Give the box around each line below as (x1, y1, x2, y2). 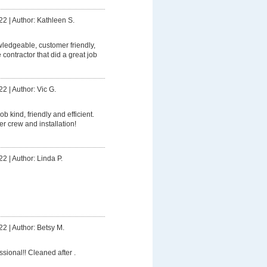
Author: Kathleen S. (11, 15, 74, 24)
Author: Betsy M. (11, 223, 64, 232)
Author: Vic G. (11, 85, 56, 94)
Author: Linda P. (11, 154, 63, 163)
